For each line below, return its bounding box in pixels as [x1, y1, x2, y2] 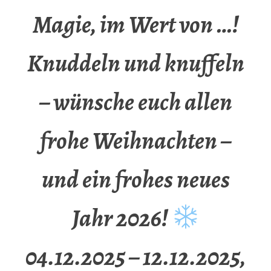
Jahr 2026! [71, 201, 172, 235]
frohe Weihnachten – [40, 124, 231, 158]
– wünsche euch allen [39, 85, 232, 119]
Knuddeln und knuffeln [27, 47, 244, 80]
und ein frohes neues [41, 163, 230, 197]
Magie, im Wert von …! [32, 8, 239, 42]
